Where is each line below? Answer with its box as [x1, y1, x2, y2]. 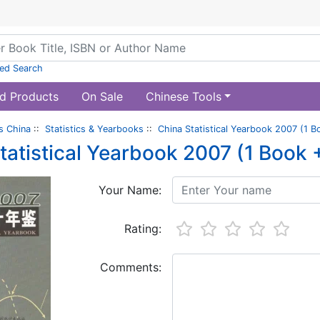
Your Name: [98, 183, 161, 197]
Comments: [99, 260, 161, 274]
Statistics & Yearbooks [45, 124, 144, 134]
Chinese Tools [145, 89, 221, 104]
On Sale [81, 89, 123, 104]
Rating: [124, 221, 161, 236]
